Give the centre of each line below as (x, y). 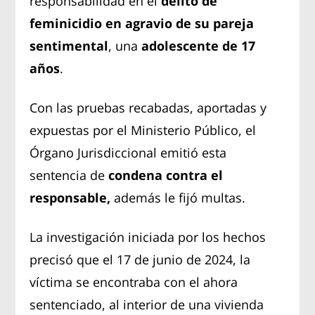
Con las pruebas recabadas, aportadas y (148, 107)
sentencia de (69, 175)
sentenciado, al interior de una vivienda (147, 304)
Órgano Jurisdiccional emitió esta (128, 152)
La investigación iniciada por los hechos (148, 237)
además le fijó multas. (178, 197)
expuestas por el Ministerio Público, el (143, 130)
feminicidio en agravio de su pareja (142, 23)
